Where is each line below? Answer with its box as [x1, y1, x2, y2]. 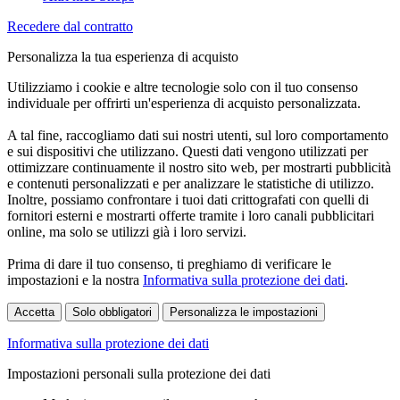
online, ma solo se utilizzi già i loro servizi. [7, 223, 246, 239]
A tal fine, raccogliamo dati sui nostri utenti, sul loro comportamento [7, 127, 388, 143]
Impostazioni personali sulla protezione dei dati [7, 365, 271, 381]
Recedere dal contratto [7, 18, 133, 34]
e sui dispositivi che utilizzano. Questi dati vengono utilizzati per [7, 143, 368, 159]
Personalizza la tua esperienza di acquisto [7, 48, 238, 64]
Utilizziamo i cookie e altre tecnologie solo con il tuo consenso [7, 79, 358, 95]
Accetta [14, 304, 54, 319]
